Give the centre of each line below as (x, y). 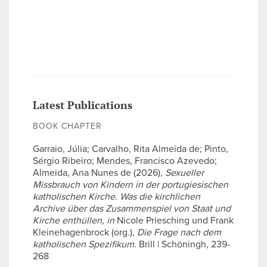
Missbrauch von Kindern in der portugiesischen (131, 185)
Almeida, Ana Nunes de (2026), (99, 173)
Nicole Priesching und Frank (174, 221)
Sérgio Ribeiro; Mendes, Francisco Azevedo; (125, 161)
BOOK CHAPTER (67, 126)
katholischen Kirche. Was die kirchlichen (117, 197)
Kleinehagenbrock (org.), (85, 233)
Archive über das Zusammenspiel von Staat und (132, 209)
